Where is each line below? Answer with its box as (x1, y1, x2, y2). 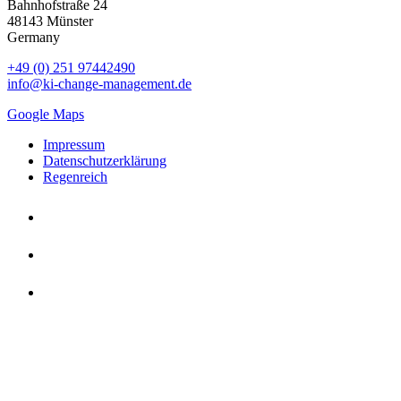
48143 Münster (7, 13, 93, 29)
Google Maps (7, 106, 84, 122)
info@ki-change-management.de (7, 75, 192, 91)
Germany (7, 29, 60, 45)
